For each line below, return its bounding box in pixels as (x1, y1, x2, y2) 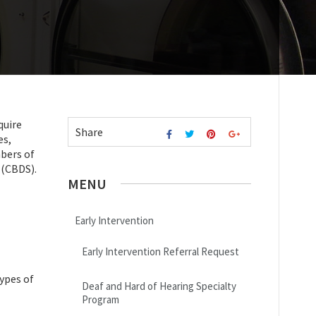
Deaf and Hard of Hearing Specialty (82, 279, 236, 293)
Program (82, 292, 119, 306)
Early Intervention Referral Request (82, 244, 239, 258)
